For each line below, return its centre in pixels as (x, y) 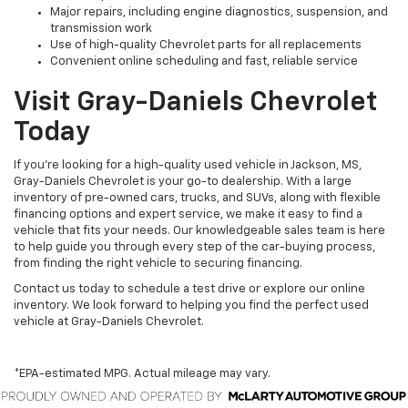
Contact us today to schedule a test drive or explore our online (189, 290)
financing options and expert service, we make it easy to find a (188, 215)
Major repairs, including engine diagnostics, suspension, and (219, 13)
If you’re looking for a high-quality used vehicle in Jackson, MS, (188, 166)
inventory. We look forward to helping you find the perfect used (191, 306)
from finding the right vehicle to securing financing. (158, 264)
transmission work (101, 29)
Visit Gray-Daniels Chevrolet (195, 103)
